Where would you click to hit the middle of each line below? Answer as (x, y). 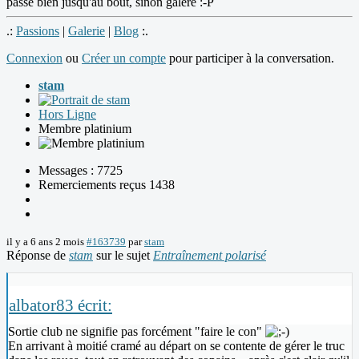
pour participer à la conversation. (250, 58)
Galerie (87, 30)
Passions (38, 30)
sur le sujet (123, 255)
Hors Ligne (67, 114)
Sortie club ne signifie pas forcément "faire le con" (137, 331)
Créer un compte (124, 58)
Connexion (34, 58)
